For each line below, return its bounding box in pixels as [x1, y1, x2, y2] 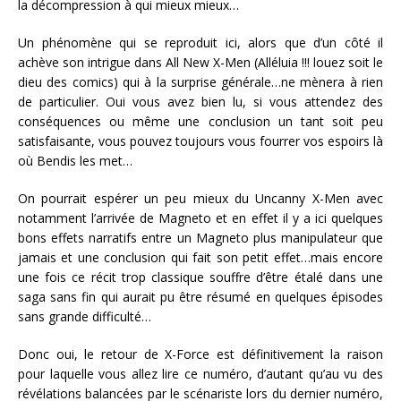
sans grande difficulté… [18, 307, 151, 325]
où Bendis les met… [18, 151, 132, 169]
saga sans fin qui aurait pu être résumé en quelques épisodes [18, 287, 383, 305]
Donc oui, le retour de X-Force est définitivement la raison [18, 345, 383, 363]
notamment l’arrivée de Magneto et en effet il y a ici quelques [18, 209, 383, 226]
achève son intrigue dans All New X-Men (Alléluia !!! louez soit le [18, 53, 383, 71]
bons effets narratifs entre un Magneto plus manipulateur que [18, 228, 383, 246]
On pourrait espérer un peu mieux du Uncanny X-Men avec [18, 189, 383, 207]
